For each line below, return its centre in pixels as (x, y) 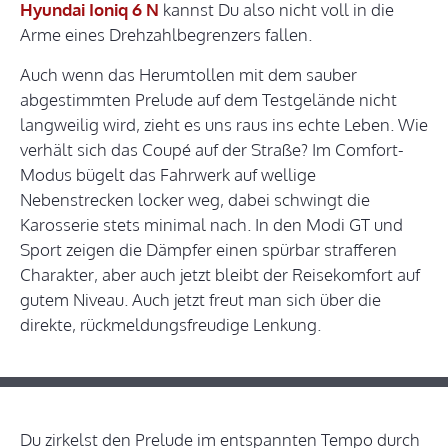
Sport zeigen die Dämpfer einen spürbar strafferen (208, 250)
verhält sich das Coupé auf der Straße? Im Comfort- (212, 150)
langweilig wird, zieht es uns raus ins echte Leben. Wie (224, 125)
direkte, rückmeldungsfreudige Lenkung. (170, 325)
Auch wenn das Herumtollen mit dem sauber (188, 75)
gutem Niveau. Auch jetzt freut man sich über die (200, 300)
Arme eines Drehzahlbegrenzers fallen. (166, 35)
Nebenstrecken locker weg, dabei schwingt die (195, 200)
